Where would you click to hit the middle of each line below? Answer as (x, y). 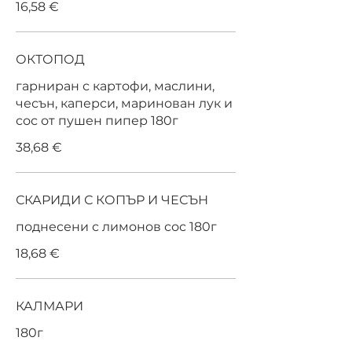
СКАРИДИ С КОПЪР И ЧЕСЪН (112, 200)
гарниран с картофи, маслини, (115, 86)
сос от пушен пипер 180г (97, 121)
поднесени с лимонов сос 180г (116, 227)
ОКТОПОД (50, 59)
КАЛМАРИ (49, 306)
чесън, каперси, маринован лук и (124, 103)
